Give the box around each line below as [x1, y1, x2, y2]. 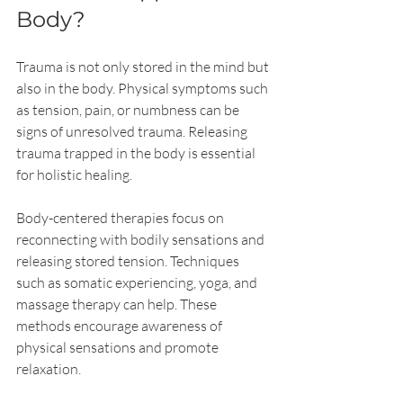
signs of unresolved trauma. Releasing [16, 122, 250, 141]
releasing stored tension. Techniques [16, 252, 242, 271]
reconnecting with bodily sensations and [16, 230, 267, 249]
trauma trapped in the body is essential [16, 144, 258, 163]
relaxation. [16, 360, 81, 379]
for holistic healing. [16, 166, 132, 184]
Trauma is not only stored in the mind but [16, 58, 272, 76]
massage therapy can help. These [16, 295, 219, 314]
